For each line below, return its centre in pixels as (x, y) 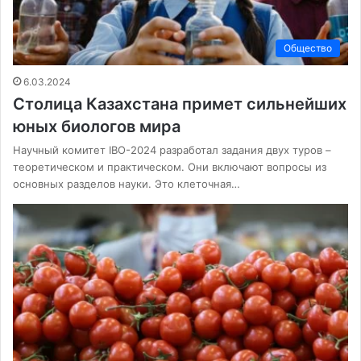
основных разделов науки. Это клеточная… (127, 184)
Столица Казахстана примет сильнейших (180, 104)
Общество (308, 48)
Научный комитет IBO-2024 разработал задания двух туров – (172, 150)
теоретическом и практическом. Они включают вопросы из (170, 167)
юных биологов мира (97, 127)
